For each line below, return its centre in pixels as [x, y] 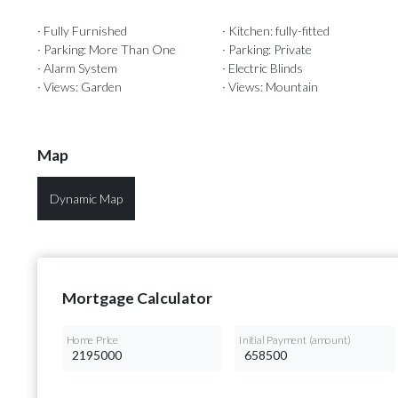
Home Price [92, 340]
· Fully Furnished [82, 31]
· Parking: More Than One [107, 50]
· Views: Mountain [271, 87]
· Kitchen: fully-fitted [276, 31]
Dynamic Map [86, 199]
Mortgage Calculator [137, 298]
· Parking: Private [267, 50]
